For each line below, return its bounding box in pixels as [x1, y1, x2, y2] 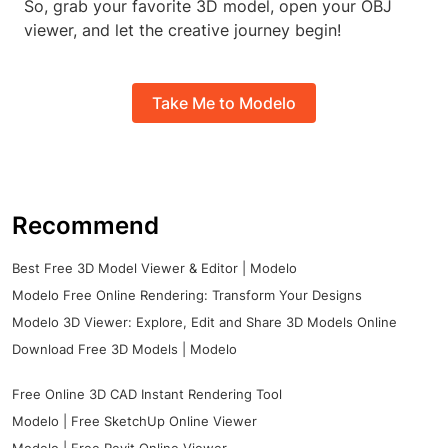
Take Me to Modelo [152, 92, 296, 113]
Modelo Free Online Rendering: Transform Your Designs [12, 287, 362, 304]
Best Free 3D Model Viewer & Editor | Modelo [12, 260, 297, 277]
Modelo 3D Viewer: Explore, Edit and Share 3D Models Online [12, 314, 397, 331]
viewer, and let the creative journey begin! [24, 20, 341, 41]
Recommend [12, 211, 159, 241]
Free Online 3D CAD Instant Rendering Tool [12, 386, 282, 403]
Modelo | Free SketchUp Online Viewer [12, 413, 257, 430]
